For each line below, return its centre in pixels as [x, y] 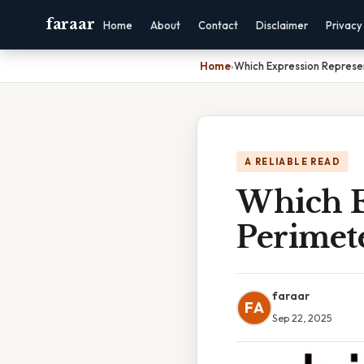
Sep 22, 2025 [302, 318]
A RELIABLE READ [292, 162]
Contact [219, 25]
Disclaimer [282, 25]
